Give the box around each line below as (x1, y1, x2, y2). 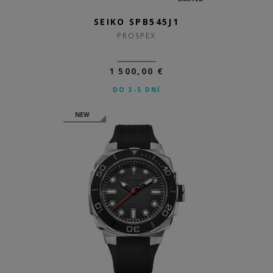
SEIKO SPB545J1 (93, 16, 180, 27)
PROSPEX (116, 30, 157, 41)
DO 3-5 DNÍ (113, 85, 160, 94)
